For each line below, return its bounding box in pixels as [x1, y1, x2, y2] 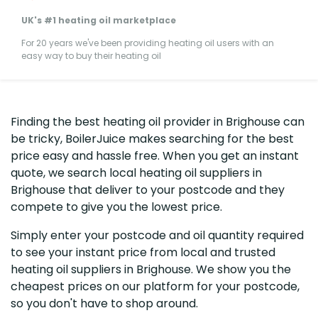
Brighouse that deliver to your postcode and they [11, 181, 285, 198]
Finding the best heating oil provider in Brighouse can [11, 113, 305, 130]
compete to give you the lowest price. [11, 198, 222, 215]
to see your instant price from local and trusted [11, 243, 275, 261]
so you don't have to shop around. [11, 295, 198, 312]
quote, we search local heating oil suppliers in [11, 164, 262, 181]
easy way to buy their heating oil [21, 49, 161, 62]
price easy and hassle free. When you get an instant [11, 147, 299, 164]
